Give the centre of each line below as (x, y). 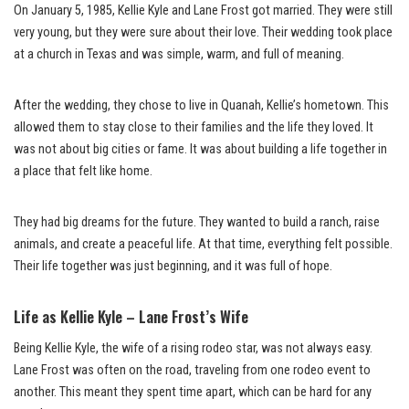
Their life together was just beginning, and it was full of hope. (173, 266)
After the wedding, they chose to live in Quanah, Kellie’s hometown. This (201, 105)
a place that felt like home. (83, 171)
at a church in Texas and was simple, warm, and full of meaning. (179, 54)
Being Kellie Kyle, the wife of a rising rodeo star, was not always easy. (193, 348)
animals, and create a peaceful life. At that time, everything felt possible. (203, 244)
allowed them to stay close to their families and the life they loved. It (194, 127)
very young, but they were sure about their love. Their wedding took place (203, 32)
